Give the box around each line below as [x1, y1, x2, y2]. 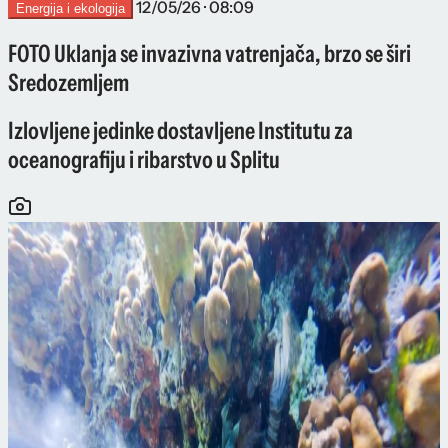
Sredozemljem [8, 67, 129, 97]
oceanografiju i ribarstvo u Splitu [8, 145, 280, 175]
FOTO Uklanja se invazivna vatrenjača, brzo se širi [8, 38, 411, 68]
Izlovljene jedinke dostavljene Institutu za [8, 116, 353, 146]
